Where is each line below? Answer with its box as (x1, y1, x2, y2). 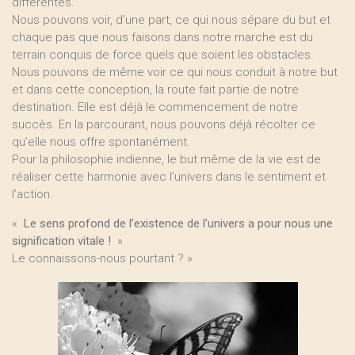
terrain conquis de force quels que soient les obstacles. (12, 48, 314, 62)
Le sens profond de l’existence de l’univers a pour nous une (21, 216, 333, 231)
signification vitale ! (12, 234, 114, 248)
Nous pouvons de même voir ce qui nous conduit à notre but (12, 65, 338, 79)
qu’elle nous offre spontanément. (12, 135, 190, 149)
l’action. (12, 187, 53, 201)
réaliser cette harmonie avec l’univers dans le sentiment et (12, 170, 326, 184)
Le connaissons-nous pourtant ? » (12, 251, 193, 265)
